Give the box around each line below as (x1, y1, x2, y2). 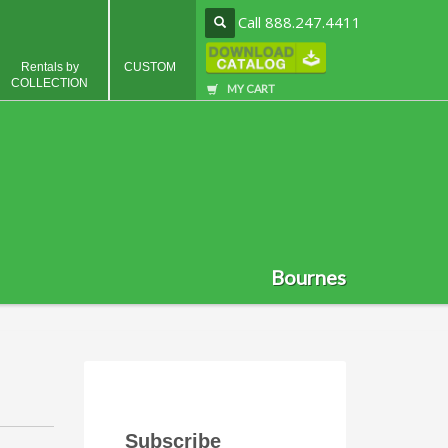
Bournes (271, 265, 346, 289)
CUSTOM (124, 60, 176, 74)
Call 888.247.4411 (238, 12, 361, 32)
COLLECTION (11, 76, 88, 90)
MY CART (227, 81, 275, 95)
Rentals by (20, 60, 79, 74)
